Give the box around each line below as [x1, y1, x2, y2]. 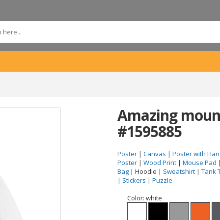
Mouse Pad [183, 158, 217, 167]
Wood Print [143, 158, 176, 167]
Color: [127, 193, 146, 202]
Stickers [122, 176, 146, 185]
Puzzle [152, 176, 172, 185]
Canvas [143, 149, 166, 158]
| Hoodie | [129, 167, 163, 176]
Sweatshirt [163, 167, 195, 176]
